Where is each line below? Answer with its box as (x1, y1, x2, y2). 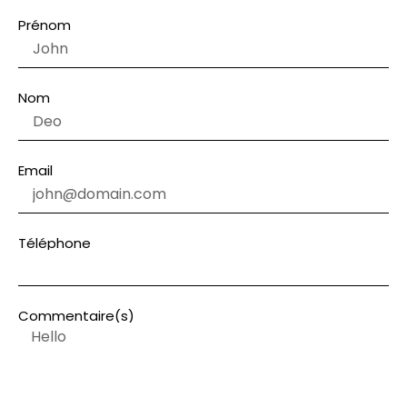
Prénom (18, 15, 71, 35)
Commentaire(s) (18, 305, 134, 325)
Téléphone (18, 233, 91, 253)
